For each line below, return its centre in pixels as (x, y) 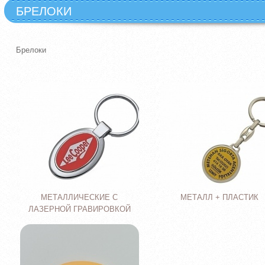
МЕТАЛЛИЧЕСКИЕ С (79, 197)
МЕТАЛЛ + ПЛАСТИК (219, 197)
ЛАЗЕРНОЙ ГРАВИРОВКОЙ (79, 209)
